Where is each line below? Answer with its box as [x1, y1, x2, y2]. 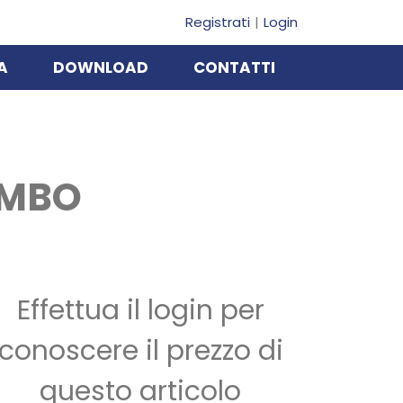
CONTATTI [193, 57, 275, 78]
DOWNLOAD [53, 57, 148, 78]
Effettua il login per [16, 291, 264, 329]
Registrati [185, 13, 250, 31]
